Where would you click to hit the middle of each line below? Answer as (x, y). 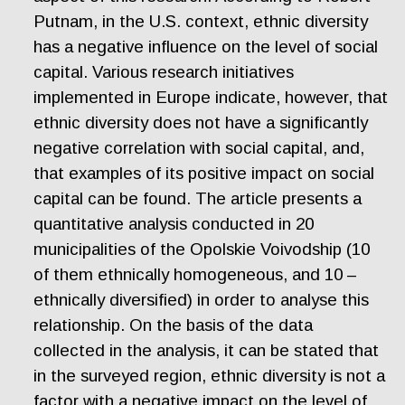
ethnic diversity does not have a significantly (201, 123)
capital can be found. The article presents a (198, 199)
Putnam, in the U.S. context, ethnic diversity (201, 22)
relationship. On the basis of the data (174, 325)
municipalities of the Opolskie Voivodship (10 (202, 250)
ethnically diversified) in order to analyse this (202, 300)
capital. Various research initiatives (164, 72)
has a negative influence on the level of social (206, 47)
